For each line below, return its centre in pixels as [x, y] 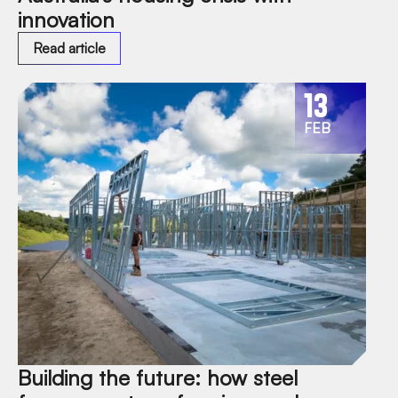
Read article [69, 48]
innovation [66, 19]
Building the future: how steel [158, 377]
